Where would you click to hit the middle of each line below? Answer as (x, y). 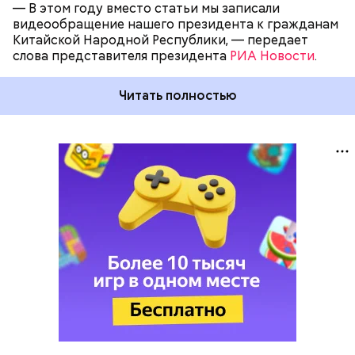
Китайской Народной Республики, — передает (160, 40)
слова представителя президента (121, 56)
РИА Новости (272, 56)
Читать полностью (177, 95)
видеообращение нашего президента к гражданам (176, 24)
